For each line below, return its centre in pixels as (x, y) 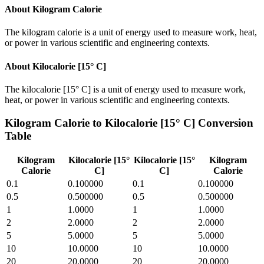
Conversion (224, 123)
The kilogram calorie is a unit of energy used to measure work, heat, (131, 32)
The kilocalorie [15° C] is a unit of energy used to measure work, (125, 89)
